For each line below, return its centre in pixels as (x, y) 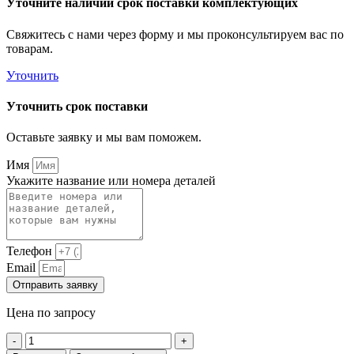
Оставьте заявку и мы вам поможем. (104, 137)
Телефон (31, 251)
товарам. (30, 48)
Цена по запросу (51, 313)
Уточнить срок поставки (77, 106)
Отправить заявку (55, 285)
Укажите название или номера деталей (111, 181)
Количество (56, 339)
